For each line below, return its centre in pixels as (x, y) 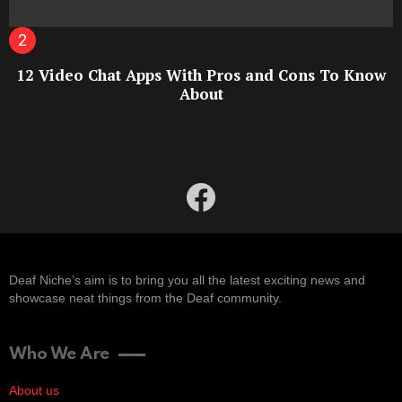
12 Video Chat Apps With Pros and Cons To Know (201, 74)
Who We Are (59, 354)
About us (34, 390)
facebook (230, 184)
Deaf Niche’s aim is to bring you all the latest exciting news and (187, 280)
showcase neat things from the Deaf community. (145, 297)
